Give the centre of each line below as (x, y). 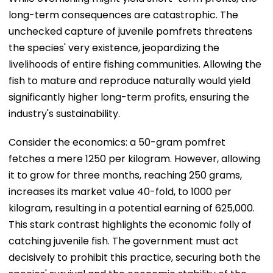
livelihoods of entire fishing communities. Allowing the (135, 64)
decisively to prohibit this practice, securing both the (135, 257)
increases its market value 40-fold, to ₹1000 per (120, 191)
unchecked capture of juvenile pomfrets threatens (130, 31)
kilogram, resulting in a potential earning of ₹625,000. (132, 208)
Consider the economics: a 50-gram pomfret (117, 142)
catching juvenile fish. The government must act (124, 241)
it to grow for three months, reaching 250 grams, (125, 175)
